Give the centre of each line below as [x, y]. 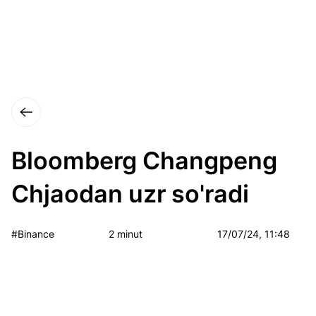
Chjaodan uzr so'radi [130, 193]
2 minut [125, 233]
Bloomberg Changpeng [144, 160]
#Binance [33, 233]
